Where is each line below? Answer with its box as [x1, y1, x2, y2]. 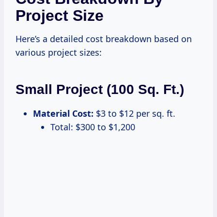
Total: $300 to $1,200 [50, 121, 135, 133]
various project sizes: [15, 46, 102, 58]
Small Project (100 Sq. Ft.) [15, 81, 184, 97]
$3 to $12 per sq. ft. [93, 107, 175, 119]
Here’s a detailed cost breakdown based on [15, 32, 192, 45]
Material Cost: [33, 107, 93, 119]
